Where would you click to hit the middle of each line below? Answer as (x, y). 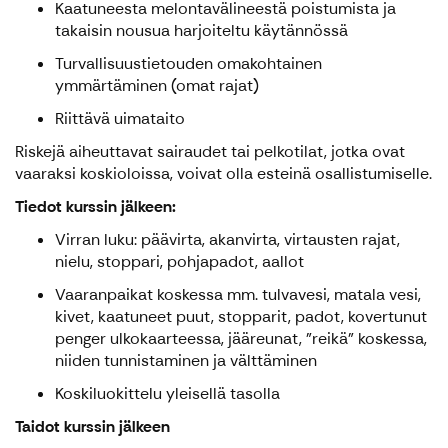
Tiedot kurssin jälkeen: (95, 207)
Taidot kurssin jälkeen (92, 427)
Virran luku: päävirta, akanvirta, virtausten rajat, (227, 240)
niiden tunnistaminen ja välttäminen (186, 361)
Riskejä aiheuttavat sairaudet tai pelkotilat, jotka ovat (210, 152)
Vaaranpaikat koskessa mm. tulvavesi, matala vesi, (238, 295)
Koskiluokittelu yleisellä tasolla (167, 394)
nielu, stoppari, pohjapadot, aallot (179, 262)
